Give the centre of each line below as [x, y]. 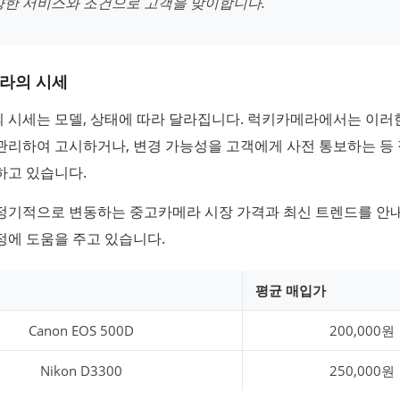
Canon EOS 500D [81, 330]
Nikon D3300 [81, 370]
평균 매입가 [291, 290]
